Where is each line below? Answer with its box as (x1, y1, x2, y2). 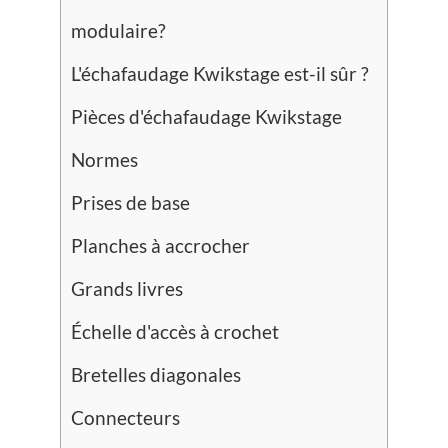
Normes (71, 148, 138, 171)
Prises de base (71, 191, 190, 214)
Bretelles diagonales (71, 363, 241, 386)
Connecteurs (71, 406, 180, 429)
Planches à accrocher (71, 234, 250, 257)
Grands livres (71, 277, 183, 300)
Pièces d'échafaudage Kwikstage (71, 105, 342, 128)
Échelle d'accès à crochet (71, 320, 279, 343)
